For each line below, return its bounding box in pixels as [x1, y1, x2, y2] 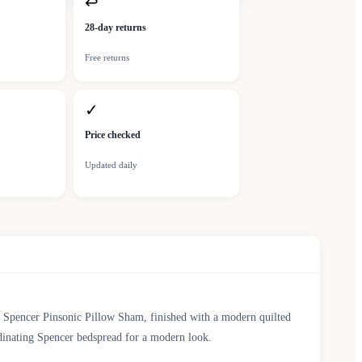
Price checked [85, 129, 141, 141]
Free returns [85, 53, 129, 63]
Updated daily [85, 160, 137, 170]
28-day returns [85, 22, 146, 34]
